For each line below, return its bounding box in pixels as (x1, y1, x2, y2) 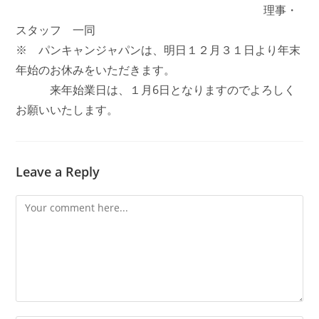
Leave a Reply (16, 163, 100, 180)
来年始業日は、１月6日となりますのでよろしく (16, 82, 296, 98)
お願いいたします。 (16, 102, 119, 117)
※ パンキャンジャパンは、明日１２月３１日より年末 (16, 42, 301, 58)
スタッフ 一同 (16, 22, 96, 38)
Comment (15, 197, 62, 210)
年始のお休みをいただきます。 (16, 62, 176, 78)
